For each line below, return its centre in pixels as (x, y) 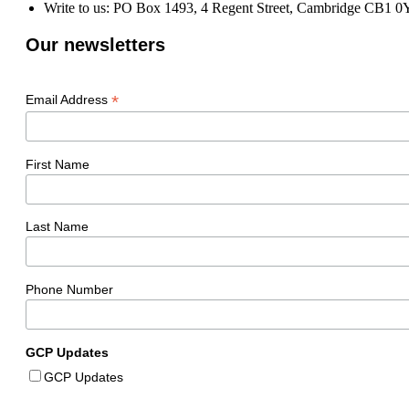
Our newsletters (95, 44)
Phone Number (69, 290)
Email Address (68, 99)
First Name (58, 164)
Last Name (57, 227)
